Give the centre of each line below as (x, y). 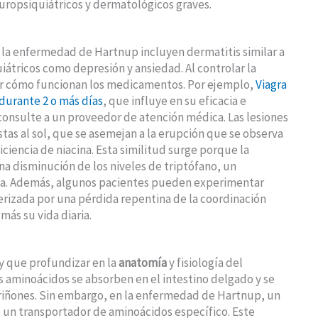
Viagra (271, 84)
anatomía (143, 263)
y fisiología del (205, 263)
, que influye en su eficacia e (175, 100)
